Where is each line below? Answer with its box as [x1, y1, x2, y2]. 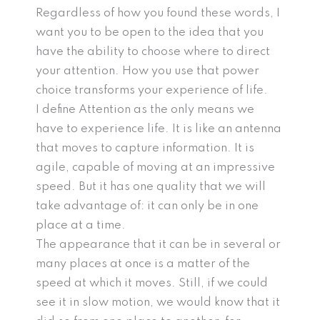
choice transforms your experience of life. [36, 84, 268, 97]
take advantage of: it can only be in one [36, 200, 259, 213]
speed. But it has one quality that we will [36, 181, 266, 194]
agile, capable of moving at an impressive [36, 161, 275, 174]
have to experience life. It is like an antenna [36, 123, 281, 136]
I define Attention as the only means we [36, 104, 254, 116]
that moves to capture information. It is [36, 142, 254, 155]
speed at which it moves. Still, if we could [36, 277, 268, 290]
